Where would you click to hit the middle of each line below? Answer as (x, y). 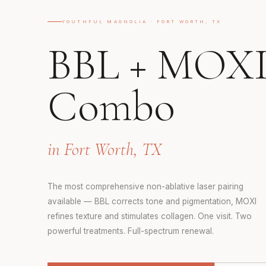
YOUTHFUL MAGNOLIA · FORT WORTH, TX (142, 22)
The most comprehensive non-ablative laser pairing (145, 187)
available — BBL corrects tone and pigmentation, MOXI (152, 202)
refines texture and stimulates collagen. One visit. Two (150, 216)
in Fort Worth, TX (104, 150)
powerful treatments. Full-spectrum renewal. (131, 231)
